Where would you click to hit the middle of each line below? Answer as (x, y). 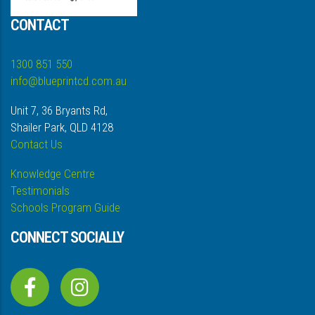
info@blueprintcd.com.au (69, 81)
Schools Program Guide (65, 208)
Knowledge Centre (53, 174)
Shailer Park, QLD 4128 (62, 128)
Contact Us (37, 144)
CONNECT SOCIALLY (67, 238)
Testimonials (40, 191)
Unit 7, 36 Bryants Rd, (59, 111)
